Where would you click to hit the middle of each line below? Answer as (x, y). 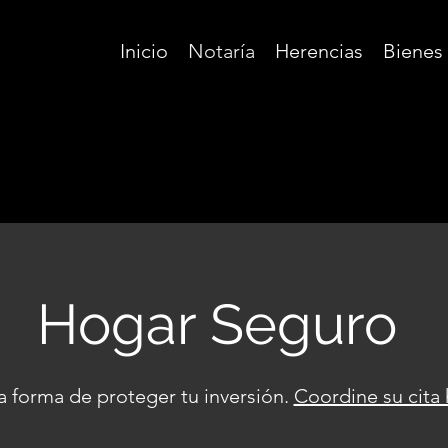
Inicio (144, 51)
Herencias (319, 51)
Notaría (221, 51)
